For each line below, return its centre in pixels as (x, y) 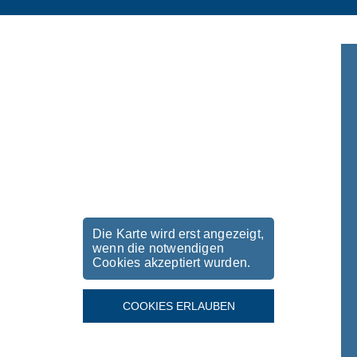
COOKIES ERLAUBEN (178, 306)
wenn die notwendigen (158, 248)
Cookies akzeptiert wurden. (172, 262)
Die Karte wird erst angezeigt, (178, 233)
